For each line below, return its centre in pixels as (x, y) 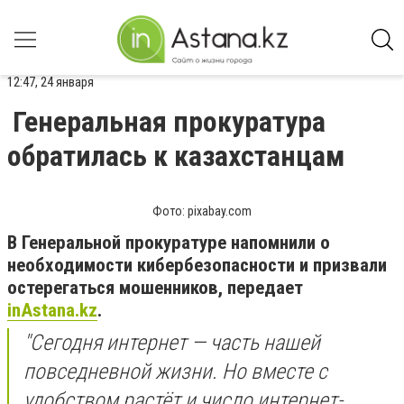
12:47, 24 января (50, 82)
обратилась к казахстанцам (176, 156)
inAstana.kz (52, 310)
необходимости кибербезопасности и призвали (197, 265)
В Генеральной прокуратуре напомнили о (169, 243)
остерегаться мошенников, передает (155, 288)
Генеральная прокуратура (169, 122)
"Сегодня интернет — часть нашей (172, 343)
